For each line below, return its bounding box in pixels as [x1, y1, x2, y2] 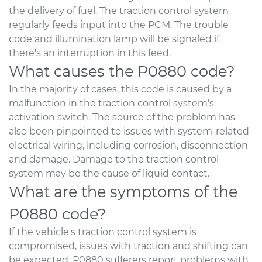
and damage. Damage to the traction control [9, 153, 219, 165]
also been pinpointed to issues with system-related [9, 125, 249, 137]
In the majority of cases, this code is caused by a [9, 83, 232, 95]
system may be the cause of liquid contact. [9, 167, 209, 179]
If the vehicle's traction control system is [9, 226, 196, 237]
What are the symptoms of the [9, 182, 237, 201]
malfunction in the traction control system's [9, 97, 214, 109]
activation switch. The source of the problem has [9, 111, 235, 123]
